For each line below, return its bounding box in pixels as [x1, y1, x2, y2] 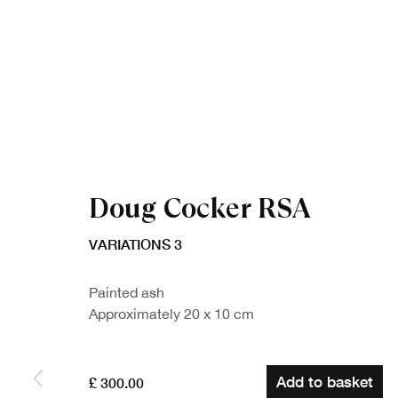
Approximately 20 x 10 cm [89, 306, 254, 322]
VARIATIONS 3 [89, 235, 182, 252]
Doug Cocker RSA [89, 190, 311, 227]
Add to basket [276, 372, 374, 391]
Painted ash [89, 284, 164, 300]
